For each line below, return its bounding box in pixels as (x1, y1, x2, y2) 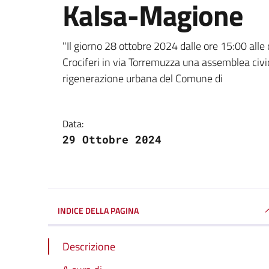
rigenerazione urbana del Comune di (62, 70, 223, 86)
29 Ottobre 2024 (62, 131, 162, 147)
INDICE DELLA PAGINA (58, 204, 139, 217)
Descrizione (62, 238, 115, 255)
